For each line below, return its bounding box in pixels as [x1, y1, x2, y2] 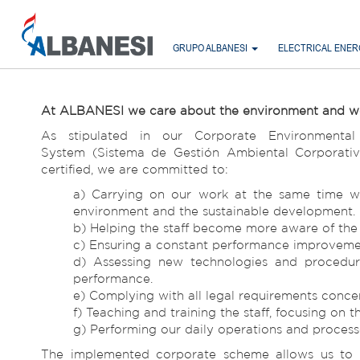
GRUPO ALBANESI [173, 42, 251, 54]
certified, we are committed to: [41, 162, 228, 176]
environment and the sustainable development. [73, 204, 355, 218]
